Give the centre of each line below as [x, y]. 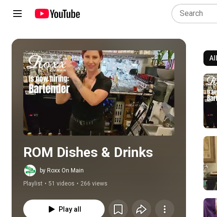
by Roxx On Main [62, 170]
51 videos [62, 184]
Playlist [33, 184]
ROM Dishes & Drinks [88, 152]
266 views [94, 184]
